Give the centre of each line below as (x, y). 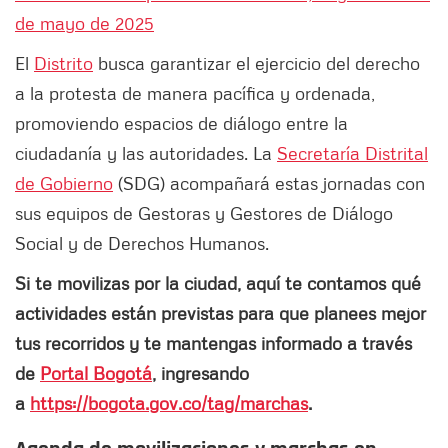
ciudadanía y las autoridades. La (146, 153)
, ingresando (200, 373)
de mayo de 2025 (84, 23)
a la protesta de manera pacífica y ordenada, (195, 93)
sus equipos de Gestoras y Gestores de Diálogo (204, 213)
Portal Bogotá (96, 373)
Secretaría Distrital (352, 153)
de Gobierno (64, 183)
